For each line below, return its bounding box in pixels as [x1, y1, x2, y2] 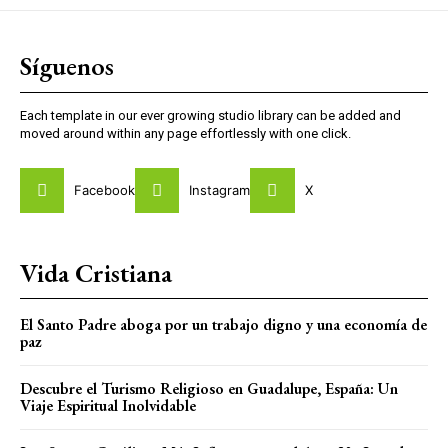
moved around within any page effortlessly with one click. [20, 126, 351, 142]
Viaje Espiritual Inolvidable [20, 394, 196, 416]
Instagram [189, 181, 251, 198]
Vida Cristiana [20, 255, 172, 290]
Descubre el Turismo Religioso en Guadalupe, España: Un [20, 377, 398, 399]
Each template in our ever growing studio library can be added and [20, 108, 401, 124]
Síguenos [20, 49, 114, 84]
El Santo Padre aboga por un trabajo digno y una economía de [20, 313, 427, 335]
